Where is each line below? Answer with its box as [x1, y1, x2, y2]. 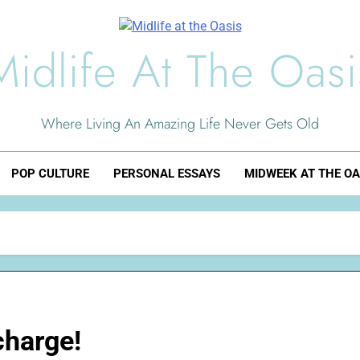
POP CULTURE [10, 166, 89, 181]
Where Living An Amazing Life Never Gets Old [41, 113, 319, 134]
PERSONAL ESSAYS [112, 166, 220, 181]
